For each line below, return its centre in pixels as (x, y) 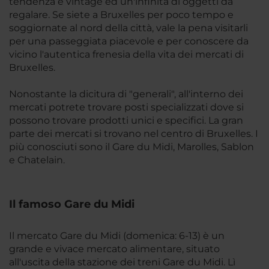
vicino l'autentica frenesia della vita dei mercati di (126, 54)
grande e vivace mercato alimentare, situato (114, 249)
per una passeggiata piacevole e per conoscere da (129, 41)
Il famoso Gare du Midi (72, 204)
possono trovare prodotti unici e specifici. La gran (126, 120)
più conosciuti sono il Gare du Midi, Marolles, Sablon (131, 147)
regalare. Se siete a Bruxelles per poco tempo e (121, 15)
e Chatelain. (37, 160)
